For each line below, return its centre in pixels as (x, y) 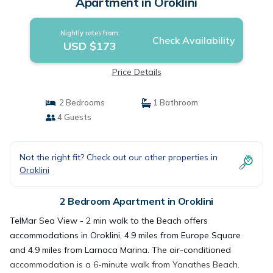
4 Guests (73, 117)
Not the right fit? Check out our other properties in (119, 157)
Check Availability (193, 40)
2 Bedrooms (80, 102)
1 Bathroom (175, 102)
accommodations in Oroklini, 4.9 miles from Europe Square (125, 235)
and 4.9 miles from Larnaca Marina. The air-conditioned (120, 250)
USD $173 (90, 46)
